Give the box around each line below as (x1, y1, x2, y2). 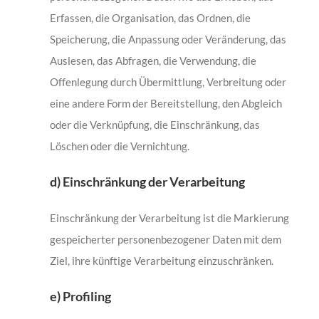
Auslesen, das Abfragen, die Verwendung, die (49, 54, 256, 68)
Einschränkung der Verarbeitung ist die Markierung (49, 211, 289, 225)
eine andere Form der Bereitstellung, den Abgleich (49, 97, 282, 110)
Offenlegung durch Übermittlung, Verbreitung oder (49, 75, 286, 89)
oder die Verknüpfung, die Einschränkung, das (49, 118, 260, 132)
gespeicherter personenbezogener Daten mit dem (49, 233, 281, 246)
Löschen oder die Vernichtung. (49, 140, 189, 153)
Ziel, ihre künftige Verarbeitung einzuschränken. (49, 254, 273, 268)
